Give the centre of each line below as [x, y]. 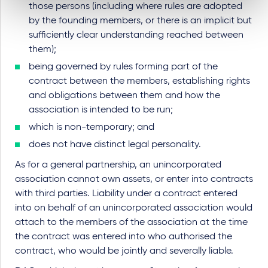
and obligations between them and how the [124, 95]
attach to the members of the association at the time [131, 222]
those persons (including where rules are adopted [135, 6]
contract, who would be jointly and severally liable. [124, 251]
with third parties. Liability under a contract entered [126, 194]
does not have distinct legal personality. [115, 144]
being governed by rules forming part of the [123, 67]
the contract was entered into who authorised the [124, 237]
